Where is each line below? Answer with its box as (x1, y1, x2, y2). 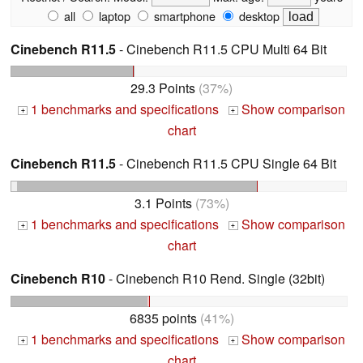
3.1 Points (134, 194, 192, 213)
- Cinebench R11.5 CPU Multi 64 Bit (116, 39, 327, 58)
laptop (96, 6, 130, 24)
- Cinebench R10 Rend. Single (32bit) (105, 269, 325, 288)
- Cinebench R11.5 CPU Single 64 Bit (116, 154, 336, 173)
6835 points (129, 308, 197, 327)
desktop (236, 6, 280, 24)
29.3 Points (130, 79, 195, 98)
